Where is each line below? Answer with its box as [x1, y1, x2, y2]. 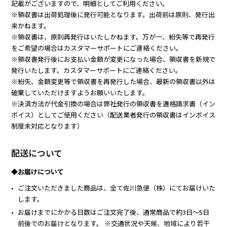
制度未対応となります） [11, 121, 84, 131]
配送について [11, 146, 63, 159]
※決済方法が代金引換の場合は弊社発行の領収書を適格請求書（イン [11, 98, 216, 108]
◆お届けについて [11, 166, 64, 176]
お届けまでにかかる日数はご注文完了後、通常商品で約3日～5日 [18, 207, 210, 217]
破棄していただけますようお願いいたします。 [11, 87, 149, 97]
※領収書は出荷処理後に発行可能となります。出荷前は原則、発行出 [11, 9, 215, 19]
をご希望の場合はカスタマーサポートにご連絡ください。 [11, 43, 183, 53]
